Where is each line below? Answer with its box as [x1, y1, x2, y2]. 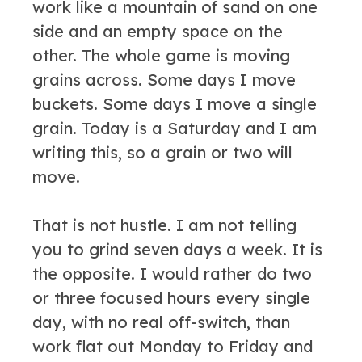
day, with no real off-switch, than [32, 312, 290, 332]
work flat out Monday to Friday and [32, 336, 313, 356]
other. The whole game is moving [32, 45, 290, 65]
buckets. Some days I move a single [32, 94, 317, 114]
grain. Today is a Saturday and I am [32, 118, 317, 138]
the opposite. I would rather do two [32, 263, 312, 284]
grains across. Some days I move [32, 69, 296, 90]
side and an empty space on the [32, 21, 283, 41]
